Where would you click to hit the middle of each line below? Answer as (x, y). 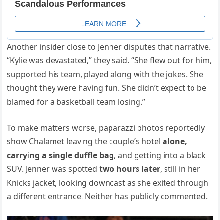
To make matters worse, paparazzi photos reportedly (106, 127)
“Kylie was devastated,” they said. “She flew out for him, (110, 60)
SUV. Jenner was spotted (53, 169)
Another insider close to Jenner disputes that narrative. (109, 46)
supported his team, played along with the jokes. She (105, 74)
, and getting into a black (160, 155)
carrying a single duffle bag (61, 155)
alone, (175, 141)
